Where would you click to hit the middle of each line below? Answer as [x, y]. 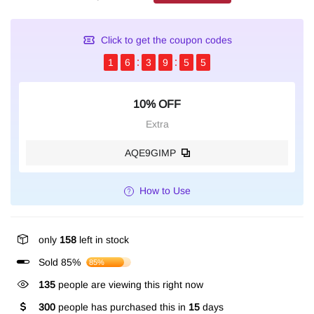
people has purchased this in [122, 307]
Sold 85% [60, 262]
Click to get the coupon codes [166, 40]
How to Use [165, 191]
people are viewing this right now [129, 285]
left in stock [103, 240]
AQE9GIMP [150, 152]
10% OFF [157, 104]
